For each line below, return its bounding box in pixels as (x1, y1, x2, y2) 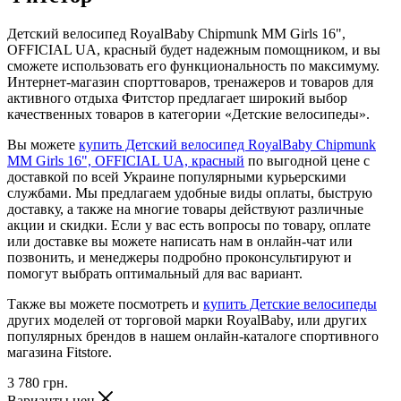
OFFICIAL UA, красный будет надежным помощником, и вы (7, 41, 380, 57)
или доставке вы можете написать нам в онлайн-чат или (7, 233, 353, 249)
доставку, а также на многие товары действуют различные (7, 200, 363, 217)
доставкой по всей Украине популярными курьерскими (7, 168, 346, 184)
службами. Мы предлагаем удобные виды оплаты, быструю (7, 184, 372, 200)
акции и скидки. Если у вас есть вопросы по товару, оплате (7, 217, 371, 233)
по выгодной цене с (244, 152, 370, 168)
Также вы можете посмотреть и (7, 295, 203, 311)
